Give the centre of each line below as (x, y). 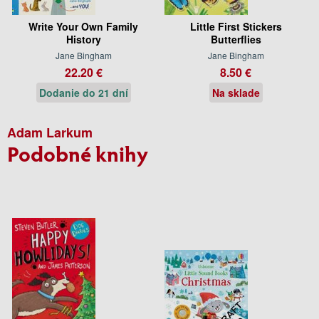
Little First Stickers (236, 26)
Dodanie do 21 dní (83, 92)
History (83, 39)
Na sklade (236, 92)
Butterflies (236, 39)
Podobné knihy (78, 153)
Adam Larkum (50, 132)
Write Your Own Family (83, 26)
